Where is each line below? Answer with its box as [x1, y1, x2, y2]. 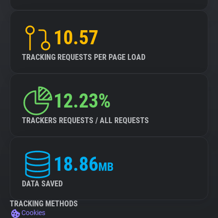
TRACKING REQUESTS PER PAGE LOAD [22, 53, 145, 62]
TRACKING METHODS [10, 199, 78, 208]
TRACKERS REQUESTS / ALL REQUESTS [22, 116, 149, 125]
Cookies [21, 209, 45, 217]
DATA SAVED [22, 179, 63, 188]
